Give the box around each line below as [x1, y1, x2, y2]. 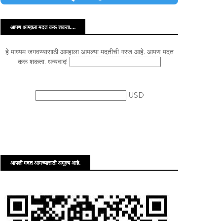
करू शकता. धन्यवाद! [18, 57, 70, 66]
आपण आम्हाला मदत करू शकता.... [10, 24, 75, 31]
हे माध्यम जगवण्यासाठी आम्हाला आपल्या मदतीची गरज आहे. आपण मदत [5, 47, 174, 56]
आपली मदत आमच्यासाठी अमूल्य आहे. [10, 159, 80, 166]
